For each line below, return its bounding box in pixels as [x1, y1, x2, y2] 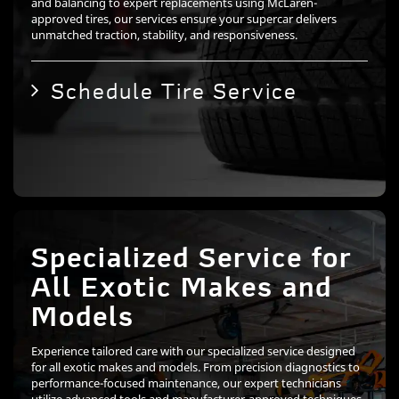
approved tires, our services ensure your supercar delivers [31, 11, 337, 28]
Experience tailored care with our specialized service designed [31, 343, 355, 360]
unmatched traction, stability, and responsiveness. [31, 27, 297, 44]
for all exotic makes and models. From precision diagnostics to [31, 359, 360, 376]
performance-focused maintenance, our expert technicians [31, 375, 341, 392]
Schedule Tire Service [51, 77, 297, 106]
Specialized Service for [31, 247, 353, 275]
